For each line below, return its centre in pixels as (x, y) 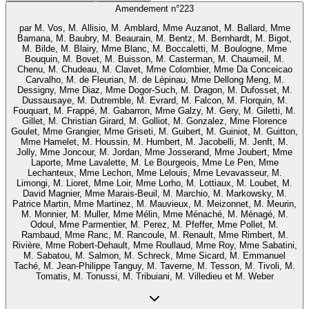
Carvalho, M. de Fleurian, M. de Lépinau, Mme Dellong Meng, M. (154, 79)
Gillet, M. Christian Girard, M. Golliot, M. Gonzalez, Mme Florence (154, 121)
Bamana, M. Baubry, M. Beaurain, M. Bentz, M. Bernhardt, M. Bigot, (154, 38)
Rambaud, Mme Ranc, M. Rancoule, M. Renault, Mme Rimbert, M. (154, 235)
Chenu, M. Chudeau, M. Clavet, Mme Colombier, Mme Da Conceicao (154, 69)
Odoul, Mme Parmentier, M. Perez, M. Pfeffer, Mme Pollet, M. (154, 224)
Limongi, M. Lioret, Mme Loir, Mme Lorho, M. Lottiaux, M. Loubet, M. (154, 183)
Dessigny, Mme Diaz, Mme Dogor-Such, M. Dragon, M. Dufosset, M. (154, 90)
